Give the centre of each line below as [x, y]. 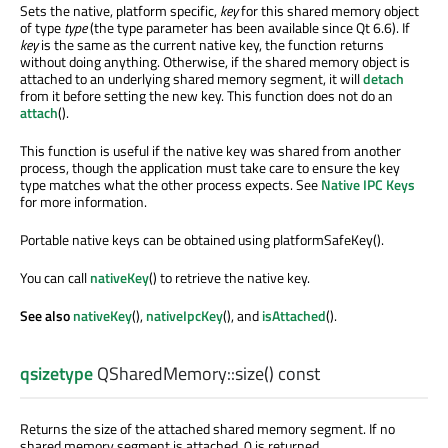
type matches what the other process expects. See [170, 184]
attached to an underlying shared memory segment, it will [191, 78]
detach [383, 78]
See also [46, 315]
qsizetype [56, 374]
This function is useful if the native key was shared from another [210, 150]
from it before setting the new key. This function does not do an [206, 95]
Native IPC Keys [368, 184]
